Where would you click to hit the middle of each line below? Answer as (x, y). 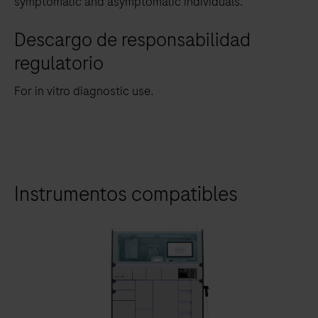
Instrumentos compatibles (126, 194)
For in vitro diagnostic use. (84, 91)
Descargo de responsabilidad (132, 39)
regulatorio (59, 63)
